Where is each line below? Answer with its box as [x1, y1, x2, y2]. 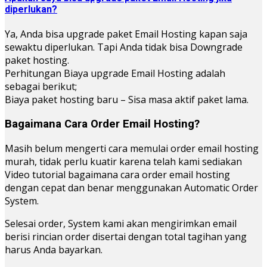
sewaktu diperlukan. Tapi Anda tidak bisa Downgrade [5, 41, 243, 54]
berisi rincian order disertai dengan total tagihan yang [5, 229, 247, 243]
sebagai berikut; [5, 80, 77, 94]
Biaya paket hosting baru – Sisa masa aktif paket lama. [5, 93, 249, 107]
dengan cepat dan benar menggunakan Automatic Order [5, 181, 258, 194]
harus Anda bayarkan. [5, 243, 103, 256]
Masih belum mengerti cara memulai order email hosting [5, 141, 259, 155]
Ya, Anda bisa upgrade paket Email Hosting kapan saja [5, 27, 247, 41]
